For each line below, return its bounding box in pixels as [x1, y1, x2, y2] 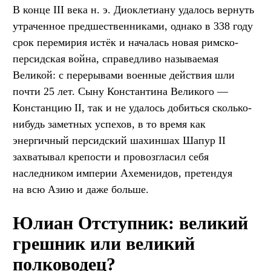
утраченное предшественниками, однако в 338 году [13, 19, 253, 32]
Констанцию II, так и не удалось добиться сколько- [13, 101, 252, 114]
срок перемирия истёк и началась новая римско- [13, 36, 238, 48]
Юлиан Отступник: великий [13, 212, 248, 233]
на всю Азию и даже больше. [13, 183, 149, 195]
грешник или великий [13, 233, 195, 253]
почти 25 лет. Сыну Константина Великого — [13, 85, 228, 97]
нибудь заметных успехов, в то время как [13, 117, 206, 130]
